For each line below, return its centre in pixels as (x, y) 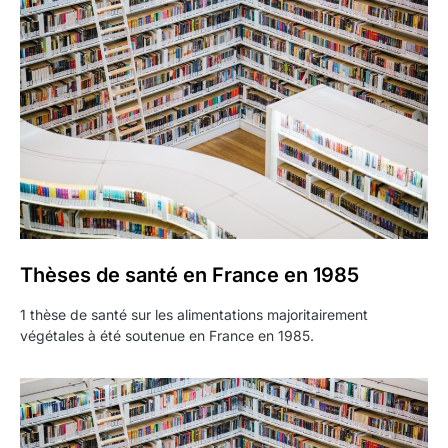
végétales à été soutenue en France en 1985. (167, 335)
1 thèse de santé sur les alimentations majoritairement (194, 314)
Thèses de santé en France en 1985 (189, 275)
